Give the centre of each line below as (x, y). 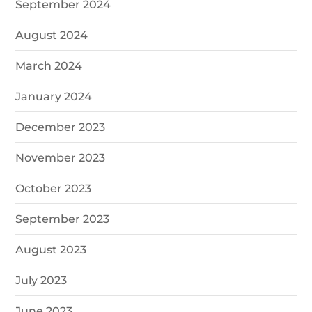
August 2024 (52, 35)
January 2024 (54, 96)
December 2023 (61, 127)
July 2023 (41, 280)
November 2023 (61, 157)
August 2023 (51, 249)
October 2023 (54, 188)
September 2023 (63, 219)
